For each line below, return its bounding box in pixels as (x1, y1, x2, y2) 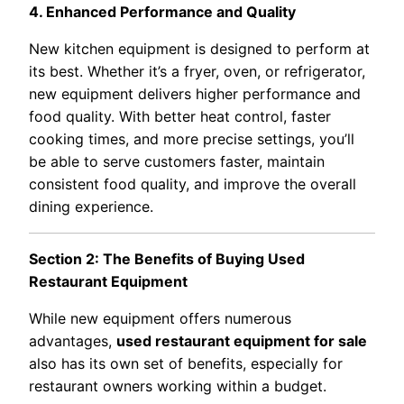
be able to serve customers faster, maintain (29, 151, 325, 170)
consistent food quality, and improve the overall (29, 174, 356, 193)
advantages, (29, 331, 116, 350)
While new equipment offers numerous (29, 308, 291, 327)
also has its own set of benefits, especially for (29, 353, 343, 372)
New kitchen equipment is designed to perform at (29, 39, 370, 58)
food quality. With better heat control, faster (29, 106, 331, 125)
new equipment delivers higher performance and (29, 84, 361, 103)
